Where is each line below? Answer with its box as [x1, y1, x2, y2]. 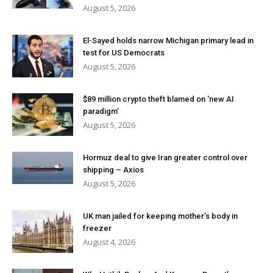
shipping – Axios [83, 165, 144, 175]
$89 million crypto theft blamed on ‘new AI [83, 94, 234, 104]
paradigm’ [83, 107, 119, 116]
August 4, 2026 [83, 236, 135, 248]
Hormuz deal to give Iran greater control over [83, 153, 247, 163]
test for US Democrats [83, 48, 165, 58]
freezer [83, 224, 112, 233]
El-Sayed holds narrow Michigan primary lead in [83, 36, 253, 46]
